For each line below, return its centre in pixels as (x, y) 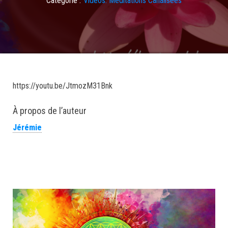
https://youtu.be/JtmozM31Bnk (63, 86)
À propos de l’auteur (50, 111)
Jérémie (27, 127)
